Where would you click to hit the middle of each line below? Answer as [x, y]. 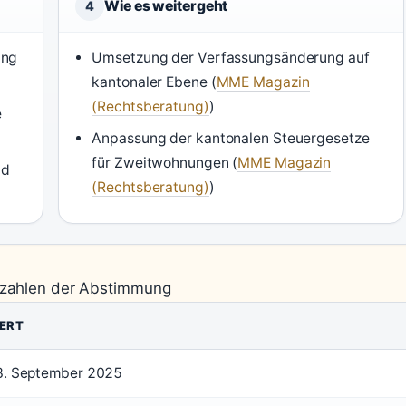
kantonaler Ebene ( [154, 82]
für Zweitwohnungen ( [165, 163]
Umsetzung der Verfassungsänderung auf [231, 58]
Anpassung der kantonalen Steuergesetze [231, 139]
